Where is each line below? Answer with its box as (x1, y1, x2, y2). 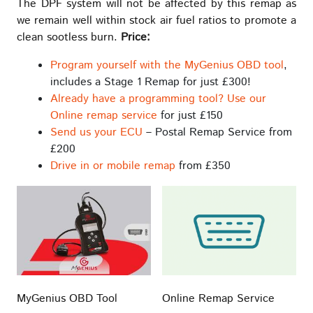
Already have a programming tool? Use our (50, 90, 266, 107)
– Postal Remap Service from (143, 124, 292, 140)
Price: (121, 29, 150, 45)
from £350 (175, 157, 231, 174)
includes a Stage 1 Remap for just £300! (50, 73, 251, 90)
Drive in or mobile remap (50, 157, 175, 174)
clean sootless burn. (17, 29, 121, 45)
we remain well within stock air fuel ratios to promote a (17, 12, 296, 29)
